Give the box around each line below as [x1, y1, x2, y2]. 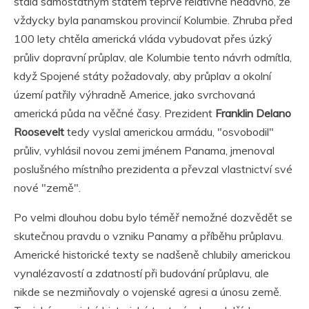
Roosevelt [14, 125, 64, 139]
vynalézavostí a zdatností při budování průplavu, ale [14, 266, 269, 281]
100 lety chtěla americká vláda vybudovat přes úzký [14, 32, 272, 46]
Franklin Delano [215, 106, 291, 121]
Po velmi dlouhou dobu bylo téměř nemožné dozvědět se [14, 210, 292, 225]
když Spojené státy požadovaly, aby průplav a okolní [14, 69, 271, 83]
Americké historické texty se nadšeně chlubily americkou [14, 248, 290, 262]
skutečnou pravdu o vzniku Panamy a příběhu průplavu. [14, 229, 283, 243]
